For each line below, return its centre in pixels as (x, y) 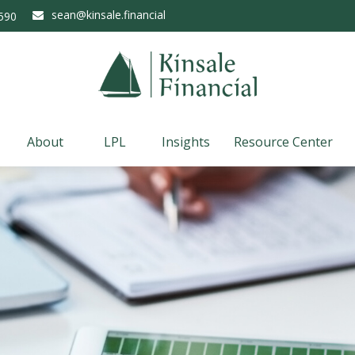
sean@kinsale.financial (108, 14)
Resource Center (283, 142)
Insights (186, 142)
